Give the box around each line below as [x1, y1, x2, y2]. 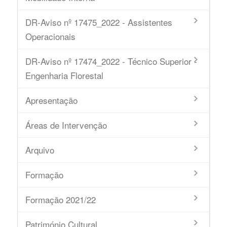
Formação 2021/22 [25, 193, 96, 206]
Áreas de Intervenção [25, 119, 107, 131]
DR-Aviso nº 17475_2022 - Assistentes [25, 16, 172, 28]
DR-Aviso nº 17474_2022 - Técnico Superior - [25, 55, 197, 67]
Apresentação [25, 94, 78, 106]
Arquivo [25, 143, 54, 156]
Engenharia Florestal [25, 69, 103, 82]
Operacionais [25, 30, 75, 43]
